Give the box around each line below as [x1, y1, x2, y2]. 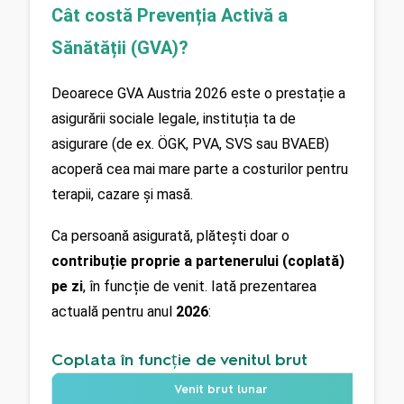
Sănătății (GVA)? [51, 37, 188, 60]
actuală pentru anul [51, 303, 172, 321]
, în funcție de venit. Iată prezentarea [83, 278, 317, 296]
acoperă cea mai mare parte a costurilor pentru [51, 160, 348, 178]
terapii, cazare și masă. [51, 185, 193, 203]
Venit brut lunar [173, 382, 268, 397]
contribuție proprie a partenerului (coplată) [51, 252, 344, 271]
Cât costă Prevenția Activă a [51, 5, 288, 27]
